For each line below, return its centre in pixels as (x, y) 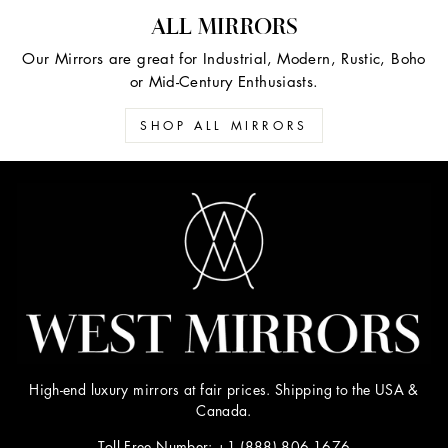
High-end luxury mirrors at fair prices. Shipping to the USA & (224, 388)
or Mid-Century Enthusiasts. (224, 80)
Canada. (224, 409)
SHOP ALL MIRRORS (224, 125)
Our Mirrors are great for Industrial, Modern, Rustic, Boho (224, 57)
